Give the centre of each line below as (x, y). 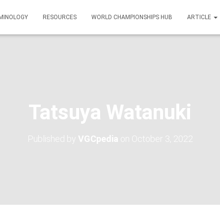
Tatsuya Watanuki (110, 112)
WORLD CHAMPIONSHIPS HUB (132, 17)
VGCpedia (98, 139)
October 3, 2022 (162, 139)
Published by (53, 139)
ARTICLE (200, 17)
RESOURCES (60, 17)
